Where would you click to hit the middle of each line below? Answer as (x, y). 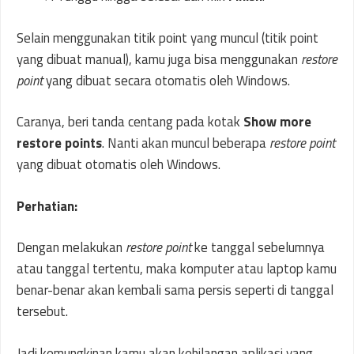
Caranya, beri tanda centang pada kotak (130, 122)
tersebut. (42, 312)
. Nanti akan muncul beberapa (186, 143)
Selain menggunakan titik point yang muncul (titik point (168, 38)
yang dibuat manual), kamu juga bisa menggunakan (159, 59)
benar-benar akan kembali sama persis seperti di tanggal (175, 290)
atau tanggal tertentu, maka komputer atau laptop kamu (177, 269)
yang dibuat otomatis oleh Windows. (119, 165)
